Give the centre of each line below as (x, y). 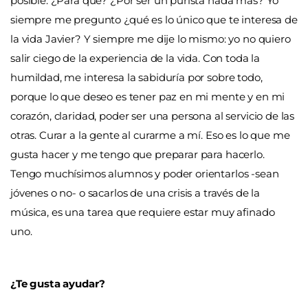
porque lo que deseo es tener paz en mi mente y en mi (148, 97)
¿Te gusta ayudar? (58, 283)
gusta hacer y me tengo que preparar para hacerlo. (137, 155)
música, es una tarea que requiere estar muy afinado (143, 212)
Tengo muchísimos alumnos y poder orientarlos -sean (145, 174)
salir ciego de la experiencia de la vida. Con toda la (135, 58)
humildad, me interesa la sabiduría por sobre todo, (136, 78)
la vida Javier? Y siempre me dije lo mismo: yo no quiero (151, 39)
